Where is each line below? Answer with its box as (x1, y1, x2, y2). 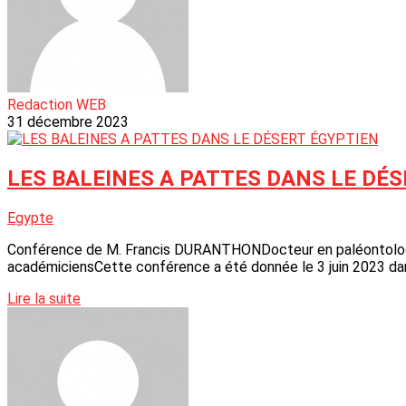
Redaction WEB (7, 95, 106, 113)
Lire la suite (7, 289, 81, 307)
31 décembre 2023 (7, 112, 129, 130)
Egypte (7, 208, 53, 227)
